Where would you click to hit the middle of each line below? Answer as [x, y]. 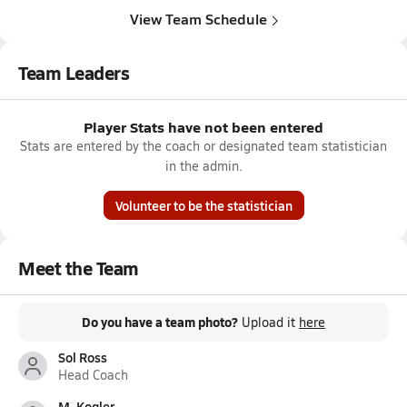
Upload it [270, 322]
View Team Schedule [198, 19]
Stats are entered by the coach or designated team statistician [203, 146]
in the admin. [203, 166]
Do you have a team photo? [160, 322]
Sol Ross [83, 357]
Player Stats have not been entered [203, 127]
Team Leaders [74, 73]
